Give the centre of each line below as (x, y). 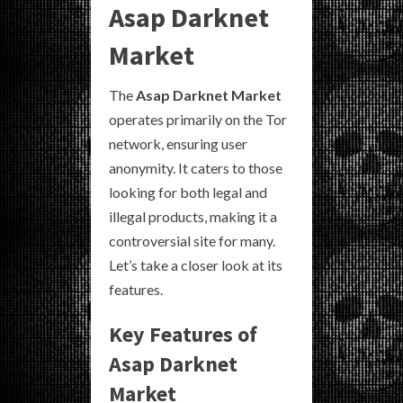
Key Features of (183, 335)
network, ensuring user (178, 144)
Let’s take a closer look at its (196, 265)
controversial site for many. (192, 241)
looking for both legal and (188, 193)
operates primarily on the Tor (198, 120)
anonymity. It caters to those (196, 168)
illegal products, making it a (193, 217)
